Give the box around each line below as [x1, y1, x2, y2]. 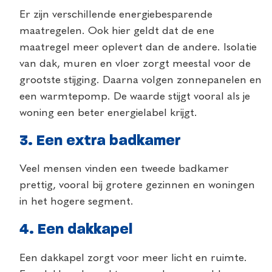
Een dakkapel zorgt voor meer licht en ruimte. [19, 252, 247, 263]
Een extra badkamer [36, 133, 181, 149]
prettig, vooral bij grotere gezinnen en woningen [19, 180, 255, 191]
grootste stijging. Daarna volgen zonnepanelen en [19, 75, 262, 86]
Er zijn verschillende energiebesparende [19, 9, 212, 21]
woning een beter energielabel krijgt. [19, 107, 197, 119]
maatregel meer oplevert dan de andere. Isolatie [19, 42, 257, 53]
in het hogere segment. [19, 196, 134, 208]
